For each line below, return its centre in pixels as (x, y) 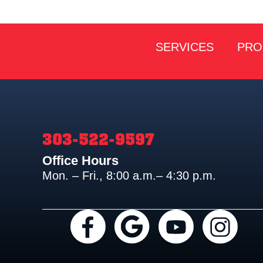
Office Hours (80, 161)
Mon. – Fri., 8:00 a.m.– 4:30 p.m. (129, 176)
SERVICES (184, 47)
